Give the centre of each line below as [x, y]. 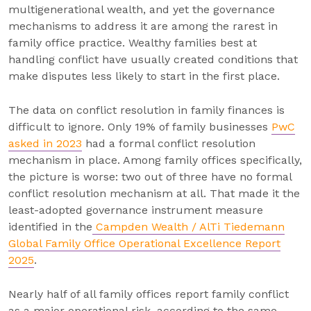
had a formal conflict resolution [169, 143]
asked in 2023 [45, 143]
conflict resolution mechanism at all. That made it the [154, 193]
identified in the [50, 227]
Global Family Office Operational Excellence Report [144, 243]
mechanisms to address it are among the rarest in [143, 26]
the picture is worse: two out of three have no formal [150, 177]
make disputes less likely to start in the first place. [144, 76]
